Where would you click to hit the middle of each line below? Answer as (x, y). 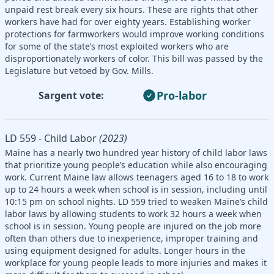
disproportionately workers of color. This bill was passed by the (134, 58)
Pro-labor (182, 95)
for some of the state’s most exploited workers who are (117, 46)
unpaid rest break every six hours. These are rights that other (131, 9)
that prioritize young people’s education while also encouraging (136, 165)
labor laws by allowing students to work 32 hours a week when (133, 213)
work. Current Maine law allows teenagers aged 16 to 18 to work (137, 177)
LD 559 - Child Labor (51, 138)
